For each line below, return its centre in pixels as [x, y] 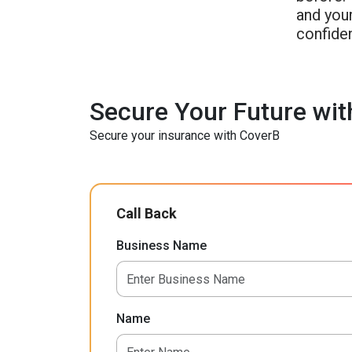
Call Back [146, 214]
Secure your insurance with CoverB [185, 135]
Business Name [161, 246]
